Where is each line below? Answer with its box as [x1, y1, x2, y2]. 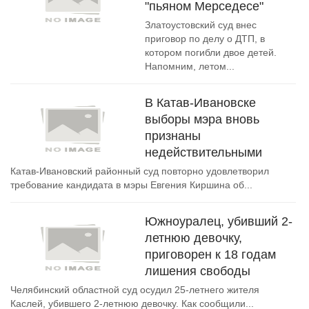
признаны [145, 129, 201, 143]
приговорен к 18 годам [145, 248, 276, 261]
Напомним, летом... [145, 61, 235, 72]
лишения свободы [145, 264, 250, 278]
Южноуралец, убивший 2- [145, 215, 292, 228]
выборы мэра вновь [145, 112, 259, 126]
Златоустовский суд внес [145, 19, 257, 30]
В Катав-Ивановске [145, 96, 256, 110]
